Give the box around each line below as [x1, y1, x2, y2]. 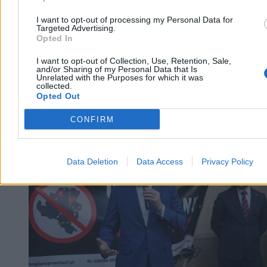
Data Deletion [66, 157, 118, 166]
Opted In [36, 33, 73, 43]
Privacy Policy [201, 157, 253, 166]
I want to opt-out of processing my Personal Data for [36, 15, 233, 24]
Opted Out [36, 91, 80, 101]
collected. [36, 81, 72, 91]
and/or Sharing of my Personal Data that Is [36, 64, 197, 74]
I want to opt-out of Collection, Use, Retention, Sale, [36, 56, 231, 66]
